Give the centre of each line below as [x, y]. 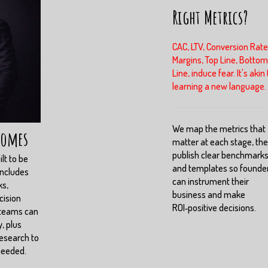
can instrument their [211, 181]
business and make [209, 194]
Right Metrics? [210, 17]
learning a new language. [219, 86]
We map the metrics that [219, 128]
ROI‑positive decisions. [214, 207]
